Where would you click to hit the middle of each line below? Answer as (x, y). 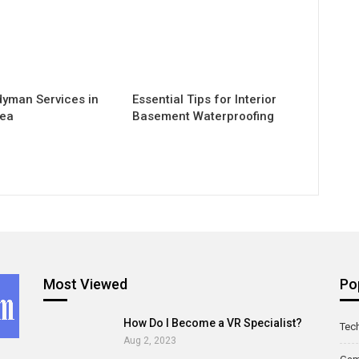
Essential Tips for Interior (204, 100)
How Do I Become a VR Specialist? (212, 323)
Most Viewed (85, 284)
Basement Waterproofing (203, 117)
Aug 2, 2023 (149, 341)
